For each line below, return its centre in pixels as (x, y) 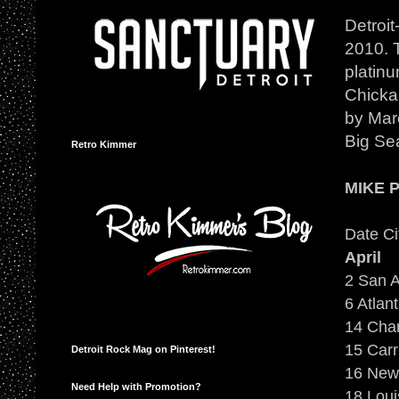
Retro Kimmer (104, 144)
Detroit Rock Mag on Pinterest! (143, 349)
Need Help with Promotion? (136, 386)
